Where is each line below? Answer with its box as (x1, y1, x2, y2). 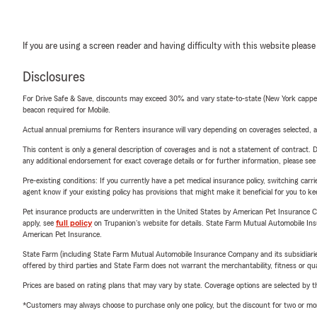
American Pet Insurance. (23, 229, 102, 238)
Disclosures (23, 69, 85, 84)
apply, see (23, 218, 56, 227)
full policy (56, 218, 92, 227)
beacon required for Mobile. (23, 105, 110, 114)
